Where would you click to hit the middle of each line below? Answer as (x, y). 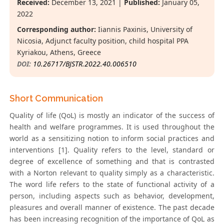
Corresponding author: (57, 29)
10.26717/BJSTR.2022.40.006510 (85, 64)
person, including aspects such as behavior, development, (112, 196)
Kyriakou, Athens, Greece (59, 52)
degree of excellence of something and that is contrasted (112, 161)
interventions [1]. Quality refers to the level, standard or (112, 150)
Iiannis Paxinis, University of (144, 29)
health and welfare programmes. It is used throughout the (112, 127)
